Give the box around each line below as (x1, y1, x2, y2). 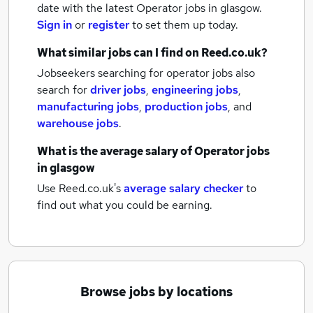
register (88, 17, 129, 32)
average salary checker (124, 181, 243, 196)
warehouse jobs (37, 116, 119, 131)
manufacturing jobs (37, 99, 139, 114)
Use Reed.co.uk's (37, 181, 121, 196)
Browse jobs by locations (80, 284, 233, 300)
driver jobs (90, 82, 146, 97)
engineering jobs (152, 82, 238, 97)
